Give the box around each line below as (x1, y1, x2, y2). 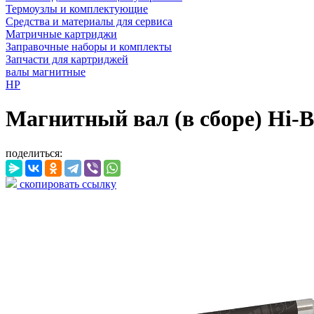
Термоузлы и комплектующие (6, 3, 148, 15)
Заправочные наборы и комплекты (6, 41, 172, 53)
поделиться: (6, 146, 62, 159)
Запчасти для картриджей (6, 53, 128, 65)
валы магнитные (6, 66, 86, 78)
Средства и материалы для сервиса (6, 15, 172, 27)
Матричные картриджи (6, 28, 117, 40)
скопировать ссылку (17, 177, 116, 190)
